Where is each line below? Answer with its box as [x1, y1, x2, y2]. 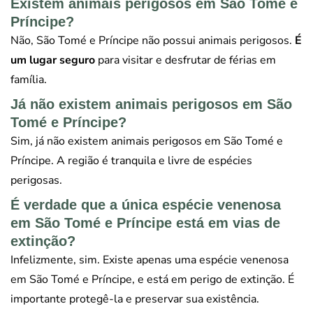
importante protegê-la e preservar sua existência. [10, 291, 259, 307]
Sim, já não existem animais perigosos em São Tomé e [10, 133, 283, 150]
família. [10, 72, 47, 88]
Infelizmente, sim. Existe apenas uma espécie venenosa [10, 252, 289, 268]
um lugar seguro [10, 52, 95, 68]
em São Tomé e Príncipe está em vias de [10, 215, 280, 231]
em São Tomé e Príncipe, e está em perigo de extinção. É [10, 272, 294, 288]
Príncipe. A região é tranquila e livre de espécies [10, 153, 252, 169]
